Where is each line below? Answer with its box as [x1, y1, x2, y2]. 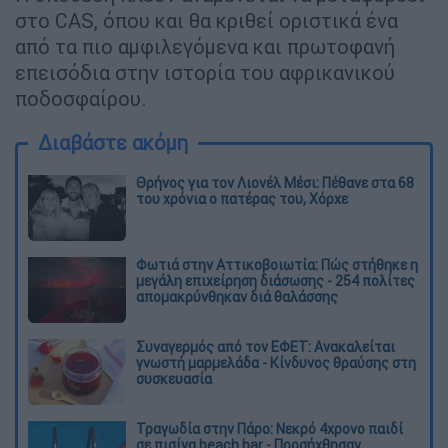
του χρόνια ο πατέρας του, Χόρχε [136, 190, 348, 209]
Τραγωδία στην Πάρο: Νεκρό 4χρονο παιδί [136, 419, 403, 438]
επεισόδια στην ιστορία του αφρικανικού [15, 60, 395, 86]
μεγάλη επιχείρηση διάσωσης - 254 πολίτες [136, 272, 415, 291]
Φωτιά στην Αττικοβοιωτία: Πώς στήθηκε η [136, 256, 418, 275]
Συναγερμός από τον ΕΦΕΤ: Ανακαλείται [136, 337, 395, 356]
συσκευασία [136, 369, 212, 388]
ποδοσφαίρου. [15, 86, 147, 112]
